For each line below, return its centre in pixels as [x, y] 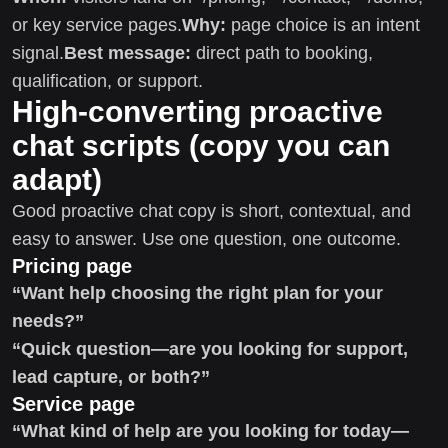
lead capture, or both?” [111, 376]
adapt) [57, 179]
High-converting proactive [197, 111]
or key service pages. [97, 24]
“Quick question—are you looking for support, [210, 348]
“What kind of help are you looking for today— [210, 430]
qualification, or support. [107, 80]
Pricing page [72, 265]
